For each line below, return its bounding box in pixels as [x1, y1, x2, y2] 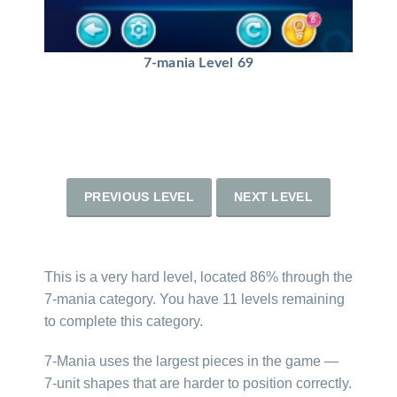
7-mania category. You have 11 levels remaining [44, 291, 345, 307]
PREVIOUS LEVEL [84, 189, 195, 204]
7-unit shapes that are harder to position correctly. [44, 375, 352, 391]
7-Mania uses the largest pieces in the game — [44, 353, 339, 369]
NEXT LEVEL [234, 189, 313, 204]
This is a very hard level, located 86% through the [44, 269, 353, 284]
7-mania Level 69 [143, 55, 254, 70]
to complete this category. [44, 313, 203, 329]
